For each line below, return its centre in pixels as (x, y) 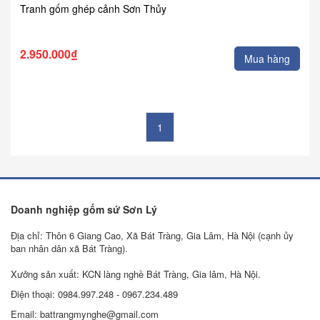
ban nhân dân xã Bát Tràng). (69, 248)
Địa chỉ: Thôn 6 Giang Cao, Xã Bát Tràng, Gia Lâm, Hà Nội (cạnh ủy (152, 235)
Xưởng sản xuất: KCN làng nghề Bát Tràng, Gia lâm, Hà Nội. (136, 274)
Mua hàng (267, 58)
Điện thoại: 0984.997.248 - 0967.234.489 (94, 294)
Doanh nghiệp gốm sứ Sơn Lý (84, 209)
